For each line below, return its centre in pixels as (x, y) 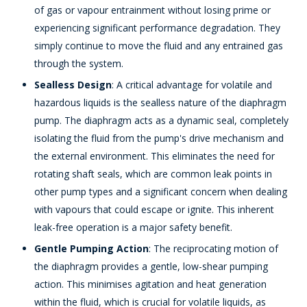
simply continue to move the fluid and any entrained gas (159, 46)
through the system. (79, 64)
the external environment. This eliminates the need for (155, 156)
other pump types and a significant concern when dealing (161, 192)
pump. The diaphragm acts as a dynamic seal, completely (161, 121)
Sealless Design (73, 85)
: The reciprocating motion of (213, 249)
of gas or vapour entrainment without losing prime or (152, 10)
